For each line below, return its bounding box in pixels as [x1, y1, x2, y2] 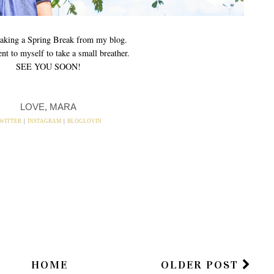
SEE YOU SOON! [16, 60, 81, 72]
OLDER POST [161, 257, 242, 272]
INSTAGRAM [27, 117, 61, 124]
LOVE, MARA [20, 101, 76, 112]
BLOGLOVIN [67, 117, 102, 124]
